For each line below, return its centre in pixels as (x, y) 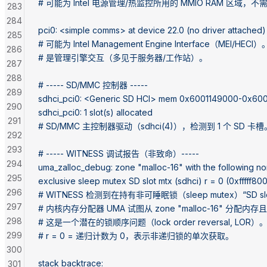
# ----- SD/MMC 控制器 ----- (93, 85)
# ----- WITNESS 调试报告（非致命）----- (119, 153)
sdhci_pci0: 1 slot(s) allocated (95, 112)
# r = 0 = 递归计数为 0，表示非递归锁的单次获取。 (136, 235)
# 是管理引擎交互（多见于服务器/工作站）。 (123, 57)
